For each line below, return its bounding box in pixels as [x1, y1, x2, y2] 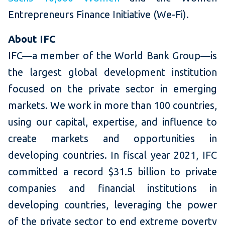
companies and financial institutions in [8, 182, 217, 194]
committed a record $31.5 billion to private [8, 166, 217, 178]
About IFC [8, 33, 56, 45]
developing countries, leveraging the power [8, 199, 217, 211]
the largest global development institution [8, 66, 217, 78]
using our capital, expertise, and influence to [8, 116, 217, 128]
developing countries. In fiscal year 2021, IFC [8, 149, 217, 161]
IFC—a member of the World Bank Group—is [8, 50, 217, 62]
